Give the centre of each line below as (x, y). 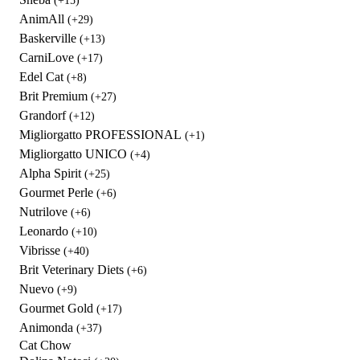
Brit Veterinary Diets (73, 270)
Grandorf (44, 116)
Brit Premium (55, 96)
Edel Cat (43, 77)
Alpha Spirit (52, 174)
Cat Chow (45, 346)
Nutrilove (45, 212)
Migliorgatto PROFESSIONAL (102, 135)
